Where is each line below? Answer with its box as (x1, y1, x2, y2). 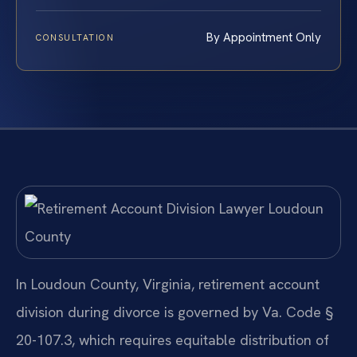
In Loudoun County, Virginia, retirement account (16, 275, 320, 294)
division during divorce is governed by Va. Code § (16, 303, 333, 322)
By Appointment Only (206, 29, 321, 45)
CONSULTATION (36, 31, 115, 43)
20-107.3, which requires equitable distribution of (16, 331, 329, 350)
